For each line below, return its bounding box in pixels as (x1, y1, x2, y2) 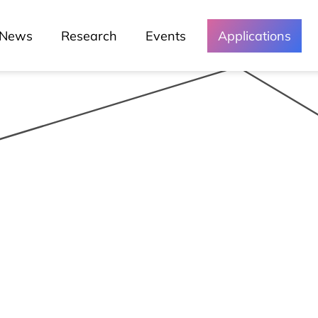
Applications (218, 27, 291, 44)
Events (146, 27, 186, 44)
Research (61, 27, 117, 44)
